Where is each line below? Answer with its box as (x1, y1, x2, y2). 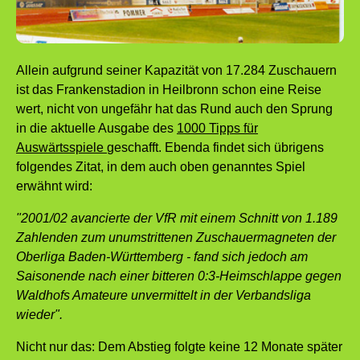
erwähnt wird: (16, 178, 92, 193)
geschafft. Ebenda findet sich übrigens (107, 140, 324, 154)
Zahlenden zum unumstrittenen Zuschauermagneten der (16, 230, 336, 244)
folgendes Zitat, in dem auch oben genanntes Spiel (16, 159, 305, 174)
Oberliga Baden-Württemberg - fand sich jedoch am (16, 249, 308, 264)
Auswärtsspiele (16, 140, 107, 154)
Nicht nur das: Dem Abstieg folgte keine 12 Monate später (16, 339, 342, 354)
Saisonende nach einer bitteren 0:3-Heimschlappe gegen (16, 268, 342, 283)
